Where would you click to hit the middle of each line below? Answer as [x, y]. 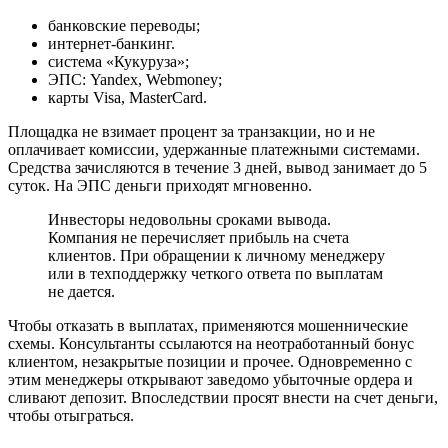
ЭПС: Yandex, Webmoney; [135, 80]
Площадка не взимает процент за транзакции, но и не [191, 132]
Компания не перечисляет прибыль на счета [198, 238]
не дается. [81, 292]
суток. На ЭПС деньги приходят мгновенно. [160, 186]
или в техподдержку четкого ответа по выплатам [215, 274]
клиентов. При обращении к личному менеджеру [216, 256]
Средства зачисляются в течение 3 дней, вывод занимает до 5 [217, 168]
